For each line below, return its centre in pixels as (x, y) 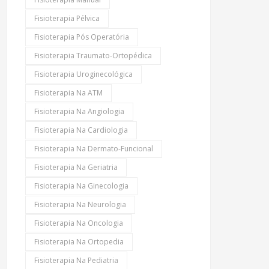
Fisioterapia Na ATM (68, 92)
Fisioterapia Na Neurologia (80, 204)
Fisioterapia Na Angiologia (79, 111)
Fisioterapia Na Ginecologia (81, 186)
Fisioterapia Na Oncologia (79, 223)
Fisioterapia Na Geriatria (76, 167)
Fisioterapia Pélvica (67, 18)
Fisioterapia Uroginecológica (83, 74)
